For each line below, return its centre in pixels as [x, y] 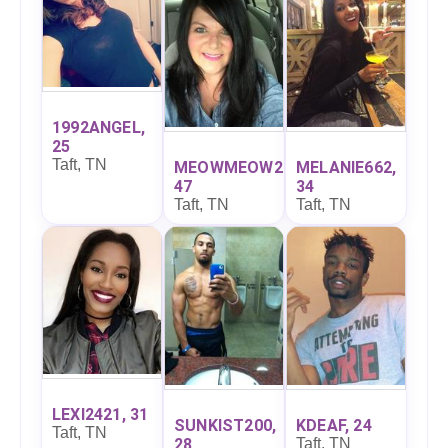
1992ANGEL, [98, 127]
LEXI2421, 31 [100, 415]
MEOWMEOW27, [235, 167]
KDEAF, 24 [334, 426]
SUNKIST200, [225, 426]
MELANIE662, [346, 167]
